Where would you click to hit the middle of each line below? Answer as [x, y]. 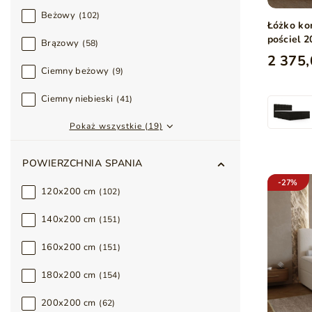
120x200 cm [69, 192]
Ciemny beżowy [75, 71]
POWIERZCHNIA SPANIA [83, 163]
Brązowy [60, 43]
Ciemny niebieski [77, 99]
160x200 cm [69, 247]
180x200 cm [69, 275]
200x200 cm [69, 303]
